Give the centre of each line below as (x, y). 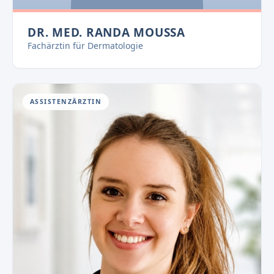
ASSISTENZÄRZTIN (66, 101)
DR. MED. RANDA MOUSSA (106, 32)
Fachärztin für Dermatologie (85, 45)
